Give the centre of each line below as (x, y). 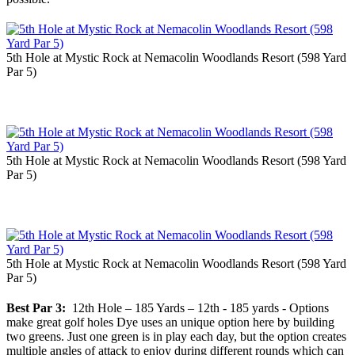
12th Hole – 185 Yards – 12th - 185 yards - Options (197, 308)
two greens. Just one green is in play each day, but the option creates (176, 337)
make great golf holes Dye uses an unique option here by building (170, 323)
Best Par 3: (36, 308)
